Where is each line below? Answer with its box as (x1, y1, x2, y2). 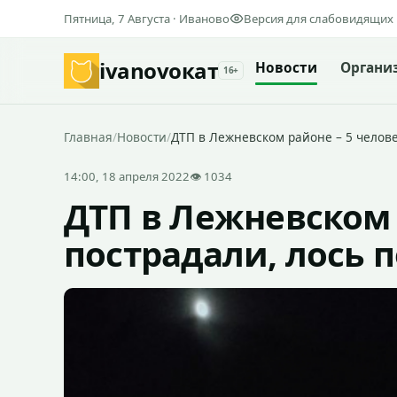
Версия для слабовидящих (244, 11, 393, 27)
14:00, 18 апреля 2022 (64, 168, 190, 184)
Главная (64, 128, 113, 145)
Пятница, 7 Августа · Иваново (64, 11, 230, 27)
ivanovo (99, 56, 182, 86)
